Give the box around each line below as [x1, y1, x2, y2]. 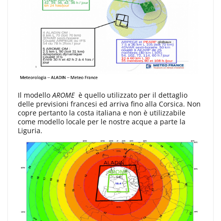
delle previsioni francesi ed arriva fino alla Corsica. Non [18, 99, 201, 109]
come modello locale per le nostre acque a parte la [18, 117, 185, 127]
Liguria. [18, 126, 42, 136]
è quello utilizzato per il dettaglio [78, 90, 187, 100]
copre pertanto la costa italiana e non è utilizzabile [18, 108, 185, 118]
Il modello [18, 90, 52, 100]
